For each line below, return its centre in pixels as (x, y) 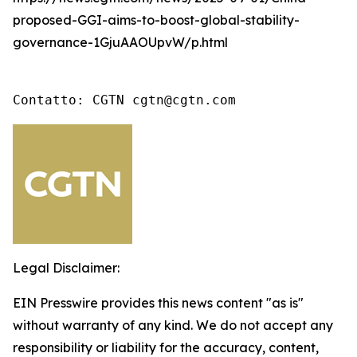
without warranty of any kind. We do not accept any (173, 325)
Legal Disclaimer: (66, 268)
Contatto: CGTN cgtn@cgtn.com (124, 100)
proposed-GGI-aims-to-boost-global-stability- (156, 20)
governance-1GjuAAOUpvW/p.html (120, 42)
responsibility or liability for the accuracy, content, (166, 347)
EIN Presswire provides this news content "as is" (158, 303)
